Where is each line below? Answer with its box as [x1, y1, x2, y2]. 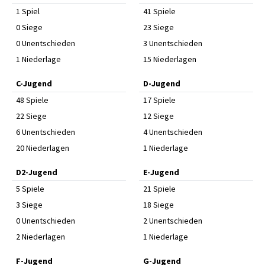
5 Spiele [16, 183, 44, 194]
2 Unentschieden [143, 215, 202, 226]
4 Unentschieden [143, 127, 202, 137]
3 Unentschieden [143, 38, 202, 49]
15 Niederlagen [143, 54, 196, 64]
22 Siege [16, 111, 47, 121]
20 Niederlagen [16, 143, 69, 153]
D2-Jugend [16, 167, 57, 177]
